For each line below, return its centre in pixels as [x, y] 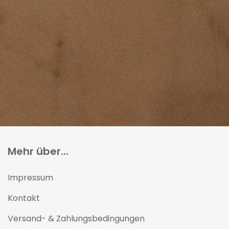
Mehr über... [38, 151]
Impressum [30, 178]
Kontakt [24, 198]
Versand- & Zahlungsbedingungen [76, 219]
